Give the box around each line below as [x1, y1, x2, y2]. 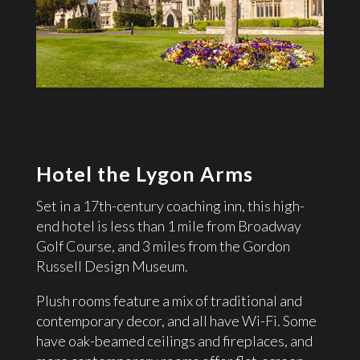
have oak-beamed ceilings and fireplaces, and [35, 331, 313, 350]
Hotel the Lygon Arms [35, 161, 253, 186]
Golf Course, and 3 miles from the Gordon [35, 236, 290, 255]
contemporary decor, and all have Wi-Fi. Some [35, 311, 317, 329]
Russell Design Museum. [35, 256, 188, 275]
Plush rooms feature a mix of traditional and [35, 291, 302, 309]
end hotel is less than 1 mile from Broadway [35, 216, 301, 235]
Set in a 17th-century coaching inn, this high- [35, 196, 305, 215]
